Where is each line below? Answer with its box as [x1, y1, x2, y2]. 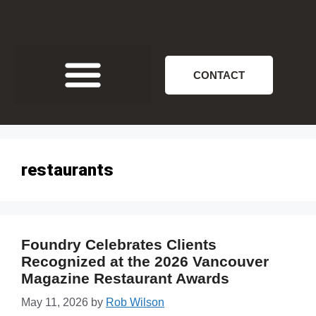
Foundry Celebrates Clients [21, 236, 217, 253]
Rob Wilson [106, 296, 164, 308]
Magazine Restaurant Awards [21, 269, 229, 286]
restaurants [21, 159, 114, 180]
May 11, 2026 [21, 296, 88, 308]
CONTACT [193, 69, 245, 81]
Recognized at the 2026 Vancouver [21, 253, 269, 269]
